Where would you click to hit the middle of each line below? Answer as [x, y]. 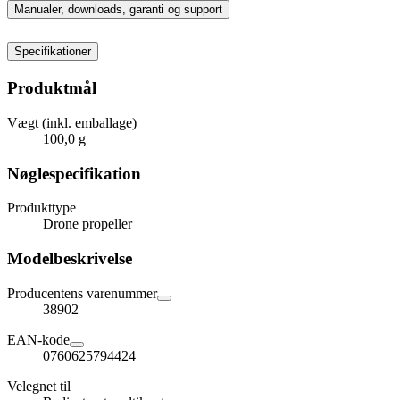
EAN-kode [38, 339]
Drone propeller [87, 224]
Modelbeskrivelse [70, 259]
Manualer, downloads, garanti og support [118, 10]
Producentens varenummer [82, 293]
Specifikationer [53, 52]
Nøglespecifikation [74, 173]
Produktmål [52, 88]
